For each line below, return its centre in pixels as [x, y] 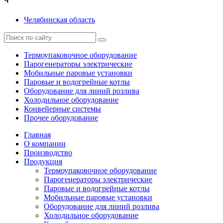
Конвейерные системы [62, 109]
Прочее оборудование [61, 117]
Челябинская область [59, 19]
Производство [48, 152]
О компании [45, 143]
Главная [37, 134]
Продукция [43, 161]
